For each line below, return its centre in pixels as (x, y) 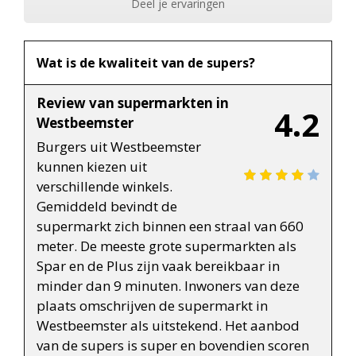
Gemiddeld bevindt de (107, 206)
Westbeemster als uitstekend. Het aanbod (168, 325)
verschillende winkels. (104, 186)
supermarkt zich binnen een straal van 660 (170, 226)
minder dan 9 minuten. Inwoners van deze (168, 285)
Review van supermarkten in (133, 103)
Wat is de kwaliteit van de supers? (146, 62)
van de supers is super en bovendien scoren (173, 345)
